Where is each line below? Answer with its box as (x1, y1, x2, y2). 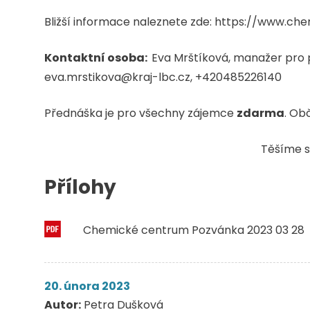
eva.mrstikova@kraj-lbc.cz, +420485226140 (44, 69, 282, 85)
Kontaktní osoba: (44, 49, 152, 66)
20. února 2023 (44, 277, 130, 294)
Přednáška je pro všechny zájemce (44, 104, 237, 121)
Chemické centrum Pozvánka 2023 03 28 (83, 222, 304, 239)
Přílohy (44, 173, 116, 201)
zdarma (237, 104, 284, 121)
